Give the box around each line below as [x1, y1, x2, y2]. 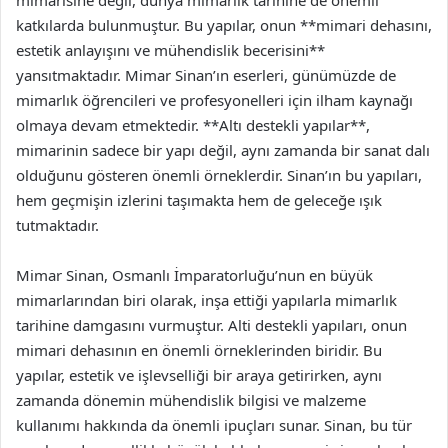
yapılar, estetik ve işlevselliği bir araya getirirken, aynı [16, 365, 382, 385]
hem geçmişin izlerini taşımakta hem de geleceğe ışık [16, 190, 382, 210]
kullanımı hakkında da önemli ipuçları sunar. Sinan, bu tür [16, 415, 412, 435]
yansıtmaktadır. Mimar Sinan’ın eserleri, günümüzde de [16, 65, 396, 85]
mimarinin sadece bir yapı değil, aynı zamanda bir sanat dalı [16, 140, 430, 160]
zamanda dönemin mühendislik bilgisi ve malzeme [16, 390, 366, 410]
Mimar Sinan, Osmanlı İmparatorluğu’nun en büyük [16, 265, 373, 285]
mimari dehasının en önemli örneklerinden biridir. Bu [16, 340, 382, 360]
